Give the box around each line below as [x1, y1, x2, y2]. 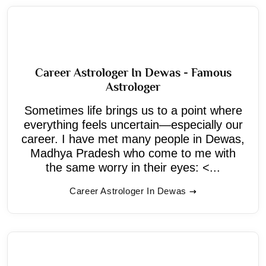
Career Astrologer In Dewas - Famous [34, 65, 232, 79]
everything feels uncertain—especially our [23, 118, 243, 131]
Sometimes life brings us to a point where [24, 103, 242, 117]
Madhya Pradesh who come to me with [30, 146, 236, 160]
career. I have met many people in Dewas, [21, 132, 245, 145]
